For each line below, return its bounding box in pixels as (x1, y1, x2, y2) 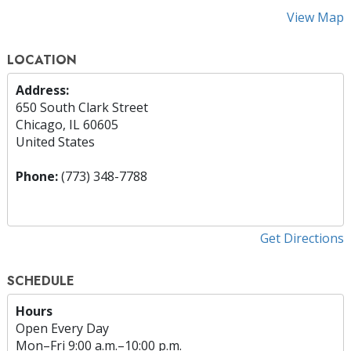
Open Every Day (16, 319, 109, 337)
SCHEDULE (7, 271, 74, 290)
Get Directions (260, 229, 344, 247)
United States (16, 132, 95, 150)
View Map (287, 8, 344, 26)
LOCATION (7, 50, 77, 69)
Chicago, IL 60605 (16, 115, 118, 133)
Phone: (16, 167, 58, 185)
